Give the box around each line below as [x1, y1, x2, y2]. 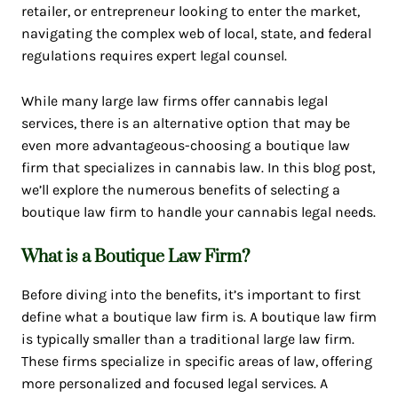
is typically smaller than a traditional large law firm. [20, 330, 354, 348]
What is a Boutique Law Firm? [20, 246, 250, 269]
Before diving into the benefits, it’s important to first [20, 286, 361, 304]
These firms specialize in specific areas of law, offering [20, 353, 372, 370]
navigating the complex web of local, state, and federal [20, 25, 371, 43]
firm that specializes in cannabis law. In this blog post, [20, 159, 375, 177]
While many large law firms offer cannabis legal [20, 92, 328, 110]
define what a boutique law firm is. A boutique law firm [20, 308, 377, 326]
